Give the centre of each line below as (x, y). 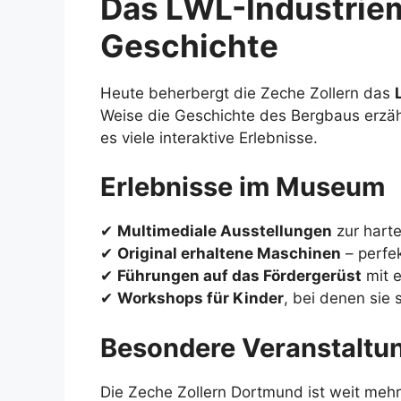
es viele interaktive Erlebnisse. (209, 137)
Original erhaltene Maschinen (229, 254)
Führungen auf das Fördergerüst (239, 276)
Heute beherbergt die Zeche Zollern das (247, 93)
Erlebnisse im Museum (243, 187)
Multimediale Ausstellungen (225, 231)
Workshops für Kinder (200, 299)
